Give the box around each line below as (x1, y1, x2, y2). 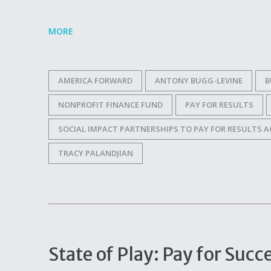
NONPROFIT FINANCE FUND (58, 99, 163, 110)
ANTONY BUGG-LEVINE (155, 74, 243, 86)
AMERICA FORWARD (58, 74, 132, 86)
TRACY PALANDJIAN (58, 147, 133, 158)
